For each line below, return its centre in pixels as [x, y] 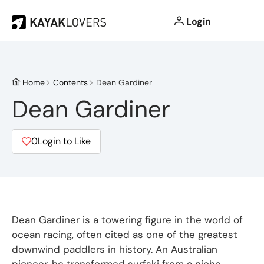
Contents [69, 82]
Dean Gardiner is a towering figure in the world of [127, 220]
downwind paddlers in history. [84, 249]
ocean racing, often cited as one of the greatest [125, 235]
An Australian [187, 249]
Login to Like [64, 141]
